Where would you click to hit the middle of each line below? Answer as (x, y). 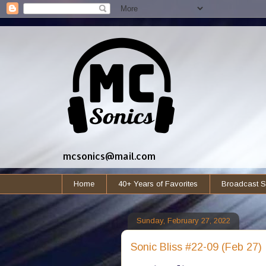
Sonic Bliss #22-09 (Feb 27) (196, 247)
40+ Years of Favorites (158, 183)
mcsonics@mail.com (109, 156)
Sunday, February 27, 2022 (183, 221)
